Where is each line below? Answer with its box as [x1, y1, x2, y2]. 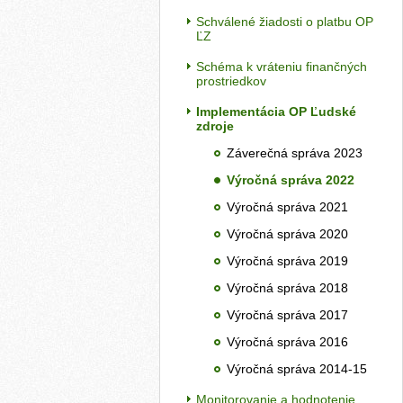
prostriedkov [196, 74, 266, 88]
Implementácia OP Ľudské [196, 104, 356, 119]
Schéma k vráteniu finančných [196, 59, 367, 74]
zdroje [196, 119, 234, 133]
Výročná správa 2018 [227, 281, 348, 295]
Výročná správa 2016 [227, 335, 348, 349]
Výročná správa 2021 [227, 200, 348, 214]
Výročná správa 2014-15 [227, 362, 367, 376]
